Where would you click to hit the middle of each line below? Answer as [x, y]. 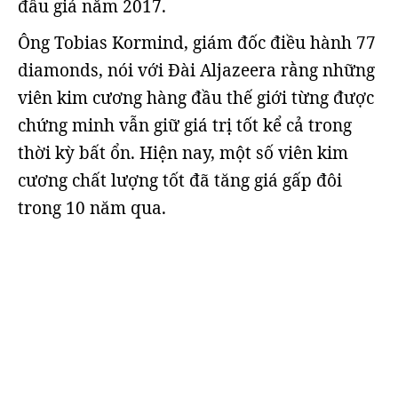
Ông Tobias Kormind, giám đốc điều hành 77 [197, 43]
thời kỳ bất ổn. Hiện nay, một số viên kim [183, 153]
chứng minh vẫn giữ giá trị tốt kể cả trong [185, 125]
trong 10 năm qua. [92, 208]
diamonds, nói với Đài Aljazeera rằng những [196, 70]
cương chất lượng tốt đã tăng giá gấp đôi [180, 180]
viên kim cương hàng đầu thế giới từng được [196, 98]
